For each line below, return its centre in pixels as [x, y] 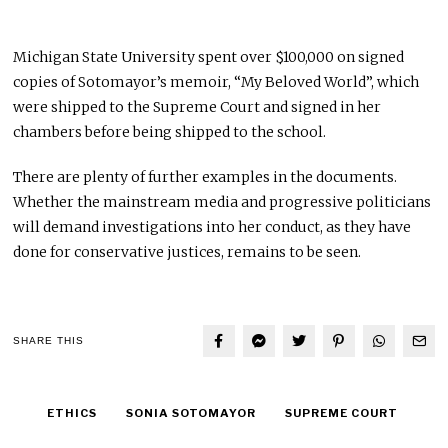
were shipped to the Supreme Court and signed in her [197, 106]
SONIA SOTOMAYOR [190, 412]
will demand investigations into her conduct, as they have [212, 226]
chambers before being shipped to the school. [170, 131]
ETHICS [71, 412]
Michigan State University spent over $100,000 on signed [209, 56]
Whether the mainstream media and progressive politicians [222, 201]
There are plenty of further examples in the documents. [205, 176]
